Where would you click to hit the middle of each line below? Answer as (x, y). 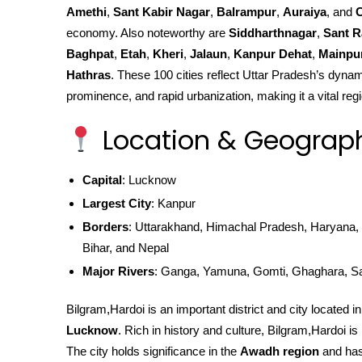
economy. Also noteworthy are (147, 33)
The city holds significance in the (153, 351)
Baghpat (90, 54)
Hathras (88, 75)
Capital (102, 179)
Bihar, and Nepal (126, 247)
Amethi (86, 12)
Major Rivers (118, 271)
